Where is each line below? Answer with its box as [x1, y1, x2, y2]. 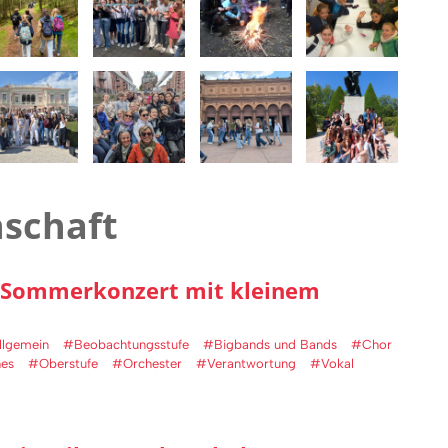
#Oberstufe [28, 356, 98, 372]
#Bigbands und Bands [203, 337, 337, 353]
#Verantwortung [196, 356, 296, 372]
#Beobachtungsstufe [63, 337, 189, 353]
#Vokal [310, 356, 354, 372]
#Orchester [112, 356, 182, 372]
